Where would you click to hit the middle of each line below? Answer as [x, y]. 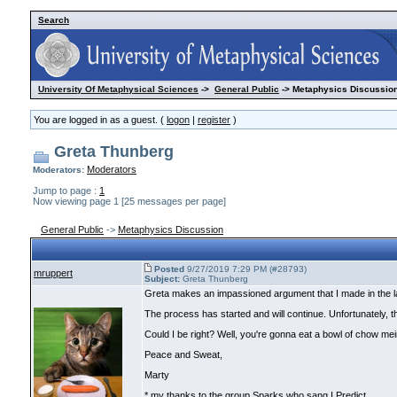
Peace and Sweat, [183, 354]
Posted [169, 269]
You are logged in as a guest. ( [100, 120]
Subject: [162, 279]
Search [54, 20]
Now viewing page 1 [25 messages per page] [129, 201]
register [214, 120]
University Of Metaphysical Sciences [118, 89]
